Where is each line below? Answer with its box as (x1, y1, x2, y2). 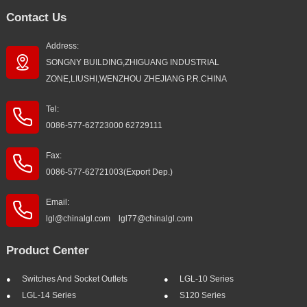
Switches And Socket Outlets (21, 274, 127, 284)
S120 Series (179, 291, 225, 301)
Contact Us (5, 11, 66, 25)
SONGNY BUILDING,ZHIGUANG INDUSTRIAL (45, 58, 219, 68)
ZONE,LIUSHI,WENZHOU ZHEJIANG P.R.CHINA (45, 74, 227, 84)
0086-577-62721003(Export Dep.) (45, 167, 173, 177)
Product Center (5, 244, 89, 258)
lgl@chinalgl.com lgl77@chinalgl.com (45, 214, 193, 224)
